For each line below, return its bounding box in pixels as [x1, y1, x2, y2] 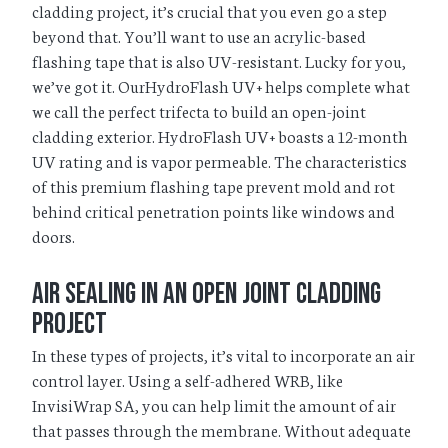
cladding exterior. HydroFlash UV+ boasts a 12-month [32, 124, 408, 148]
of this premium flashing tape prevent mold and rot [32, 174, 395, 198]
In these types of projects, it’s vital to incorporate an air [32, 342, 415, 366]
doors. [32, 224, 75, 248]
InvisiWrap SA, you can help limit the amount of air [32, 392, 396, 416]
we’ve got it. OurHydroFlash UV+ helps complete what [32, 74, 410, 98]
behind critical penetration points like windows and [32, 199, 395, 223]
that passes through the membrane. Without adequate [32, 417, 411, 441]
